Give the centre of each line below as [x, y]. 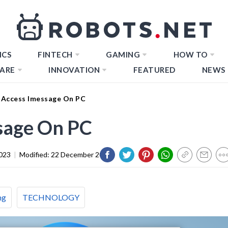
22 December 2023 [81, 154]
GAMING [123, 54]
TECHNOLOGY [51, 197]
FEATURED [154, 70]
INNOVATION [74, 70]
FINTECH [55, 54]
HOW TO [190, 54]
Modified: [35, 154]
